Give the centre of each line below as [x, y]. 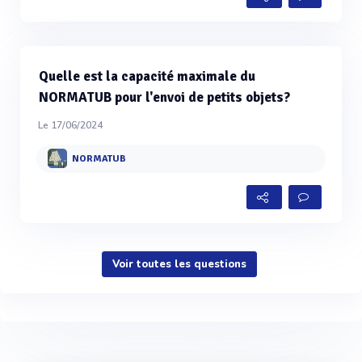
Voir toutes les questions [179, 265]
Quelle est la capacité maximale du [147, 77]
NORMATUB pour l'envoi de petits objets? [164, 98]
